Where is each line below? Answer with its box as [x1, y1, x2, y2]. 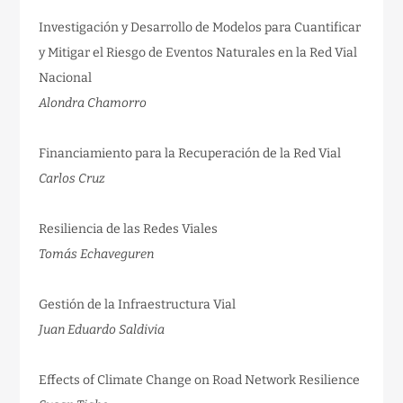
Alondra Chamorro [39, 94, 148, 111]
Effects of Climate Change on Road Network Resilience [39, 372, 361, 388]
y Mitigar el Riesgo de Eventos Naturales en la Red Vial [39, 44, 358, 60]
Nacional [39, 69, 93, 85]
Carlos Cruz [39, 170, 106, 186]
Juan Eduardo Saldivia [39, 321, 166, 337]
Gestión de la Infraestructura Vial [39, 296, 237, 312]
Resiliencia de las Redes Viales [39, 220, 219, 237]
